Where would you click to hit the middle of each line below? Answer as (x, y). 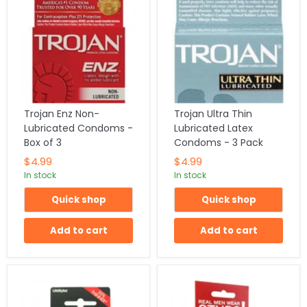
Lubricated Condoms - (78, 128)
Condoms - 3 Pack (219, 142)
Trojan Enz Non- (62, 113)
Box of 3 (43, 142)
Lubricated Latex (213, 128)
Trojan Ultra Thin (213, 113)
